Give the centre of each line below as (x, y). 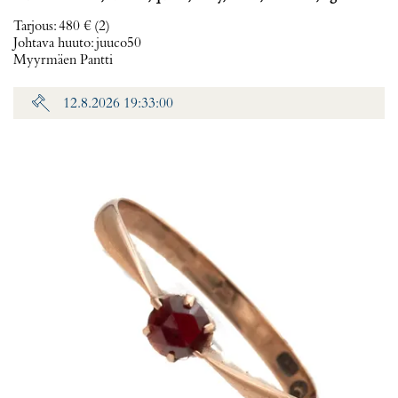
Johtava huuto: (55, 44)
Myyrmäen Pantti (63, 60)
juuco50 (119, 44)
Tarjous (33, 27)
